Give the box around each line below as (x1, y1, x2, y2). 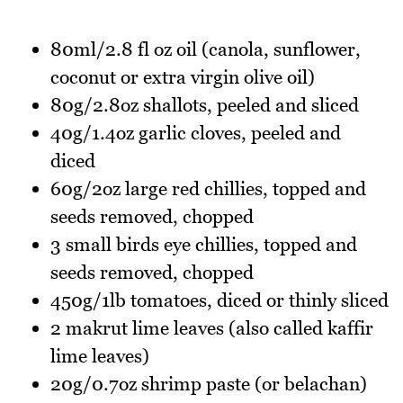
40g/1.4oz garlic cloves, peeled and (50, 121, 341, 145)
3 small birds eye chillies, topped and (50, 233, 357, 256)
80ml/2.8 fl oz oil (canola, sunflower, (50, 38, 361, 61)
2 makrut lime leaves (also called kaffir (50, 317, 373, 340)
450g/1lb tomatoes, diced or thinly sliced (50, 289, 389, 312)
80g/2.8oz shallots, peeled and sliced (50, 94, 359, 117)
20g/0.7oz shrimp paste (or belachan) (50, 372, 367, 396)
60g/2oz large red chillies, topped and (50, 177, 366, 201)
